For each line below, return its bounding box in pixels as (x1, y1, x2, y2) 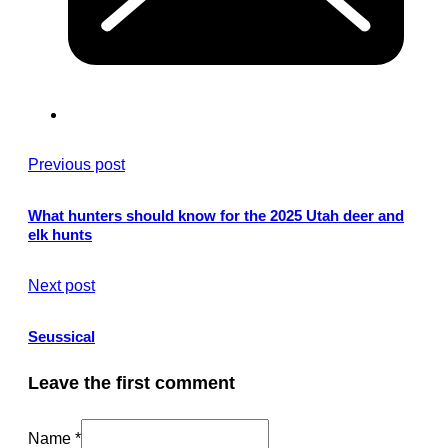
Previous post (28, 154, 125, 173)
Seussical (28, 327, 95, 345)
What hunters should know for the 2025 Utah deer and (28, 206, 404, 224)
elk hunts (28, 225, 92, 243)
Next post (28, 275, 95, 294)
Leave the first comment (28, 371, 235, 393)
